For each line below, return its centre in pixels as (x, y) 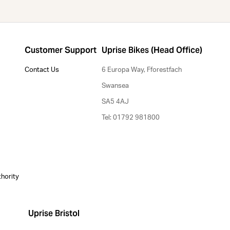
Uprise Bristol (54, 214)
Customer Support (60, 50)
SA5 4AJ (115, 102)
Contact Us (42, 70)
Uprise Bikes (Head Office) (152, 50)
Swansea (115, 86)
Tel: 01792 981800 (130, 118)
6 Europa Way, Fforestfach (141, 70)
